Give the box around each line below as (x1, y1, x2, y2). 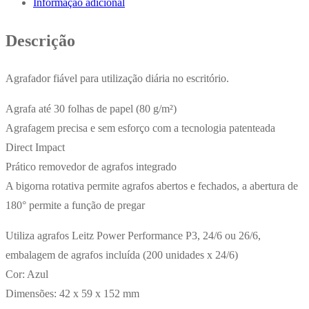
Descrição (6, 31, 75, 50)
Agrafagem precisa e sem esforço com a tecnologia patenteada (6, 121, 275, 134)
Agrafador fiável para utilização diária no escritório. (6, 72, 229, 84)
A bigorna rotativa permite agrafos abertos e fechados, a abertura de (6, 179, 298, 192)
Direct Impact (6, 141, 65, 153)
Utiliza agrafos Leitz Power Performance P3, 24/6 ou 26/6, (6, 229, 261, 241)
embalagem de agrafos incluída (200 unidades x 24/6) (6, 248, 238, 261)
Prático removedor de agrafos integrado (6, 160, 177, 172)
